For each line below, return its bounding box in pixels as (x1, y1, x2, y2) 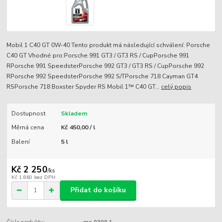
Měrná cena (11, 123, 44, 132)
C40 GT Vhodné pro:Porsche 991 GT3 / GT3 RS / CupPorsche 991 (6, 52, 190, 60)
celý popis (161, 83, 192, 91)
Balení (11, 137, 30, 146)
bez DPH (34, 173, 55, 181)
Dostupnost (11, 110, 46, 118)
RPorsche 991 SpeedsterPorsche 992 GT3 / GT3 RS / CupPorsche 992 (6, 62, 205, 70)
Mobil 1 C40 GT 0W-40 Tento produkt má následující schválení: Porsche (6, 41, 211, 50)
